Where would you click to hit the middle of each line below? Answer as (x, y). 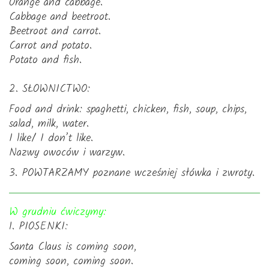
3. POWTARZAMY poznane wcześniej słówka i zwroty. (132, 173)
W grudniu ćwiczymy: (58, 212)
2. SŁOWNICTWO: (50, 89)
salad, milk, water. (49, 124)
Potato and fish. (45, 60)
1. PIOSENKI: (38, 227)
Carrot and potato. (50, 46)
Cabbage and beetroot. (60, 17)
